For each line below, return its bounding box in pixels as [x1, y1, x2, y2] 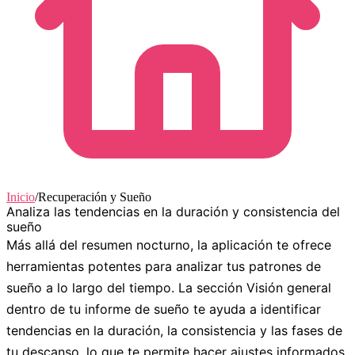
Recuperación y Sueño [38, 189, 151, 204]
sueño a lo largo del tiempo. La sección [6, 279, 246, 296]
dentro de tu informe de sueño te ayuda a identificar [6, 300, 321, 317]
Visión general [246, 279, 331, 296]
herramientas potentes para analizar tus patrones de [6, 258, 321, 274]
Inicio [6, 189, 35, 204]
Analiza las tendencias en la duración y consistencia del [6, 203, 340, 219]
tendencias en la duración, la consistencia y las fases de [6, 322, 342, 338]
